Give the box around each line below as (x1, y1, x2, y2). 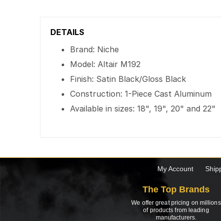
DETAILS (50, 27, 85, 37)
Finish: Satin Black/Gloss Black (70, 74, 186, 84)
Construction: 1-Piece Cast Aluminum (70, 89, 212, 99)
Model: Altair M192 (70, 59, 141, 69)
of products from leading (143, 207, 209, 214)
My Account (157, 165, 193, 173)
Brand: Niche (70, 44, 119, 54)
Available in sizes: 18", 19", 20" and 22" (70, 104, 216, 113)
